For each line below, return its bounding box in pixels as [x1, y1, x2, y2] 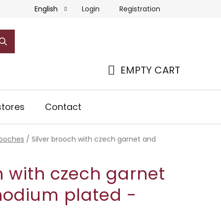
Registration [119, 3, 160, 14]
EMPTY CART [120, 63, 180, 77]
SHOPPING [107, 74, 157, 89]
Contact [45, 100, 81, 113]
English [35, 4, 60, 14]
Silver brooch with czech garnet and [32, 134, 156, 144]
